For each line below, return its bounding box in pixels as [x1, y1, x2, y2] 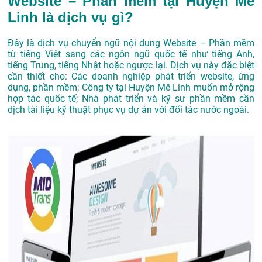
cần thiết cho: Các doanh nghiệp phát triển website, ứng [8, 71, 254, 82]
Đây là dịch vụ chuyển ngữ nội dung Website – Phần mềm [8, 37, 254, 49]
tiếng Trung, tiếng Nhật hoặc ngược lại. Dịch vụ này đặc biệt [8, 60, 254, 71]
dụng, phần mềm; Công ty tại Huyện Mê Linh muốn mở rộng [8, 82, 254, 94]
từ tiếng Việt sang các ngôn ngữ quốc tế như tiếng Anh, [8, 49, 254, 60]
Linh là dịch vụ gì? [8, 9, 133, 26]
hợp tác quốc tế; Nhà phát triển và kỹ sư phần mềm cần [8, 93, 254, 105]
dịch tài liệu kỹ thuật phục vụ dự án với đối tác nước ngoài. [8, 104, 249, 116]
